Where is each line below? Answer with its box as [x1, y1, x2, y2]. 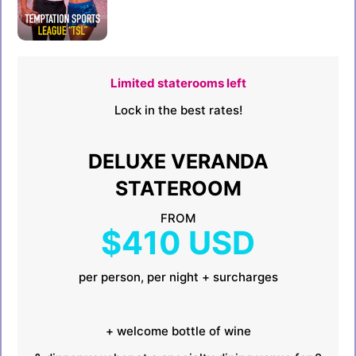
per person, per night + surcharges [78, 269, 278, 284]
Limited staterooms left [110, 75, 246, 91]
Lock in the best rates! [114, 102, 242, 118]
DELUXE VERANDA [87, 149, 269, 173]
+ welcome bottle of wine [105, 323, 251, 339]
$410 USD [101, 222, 255, 262]
